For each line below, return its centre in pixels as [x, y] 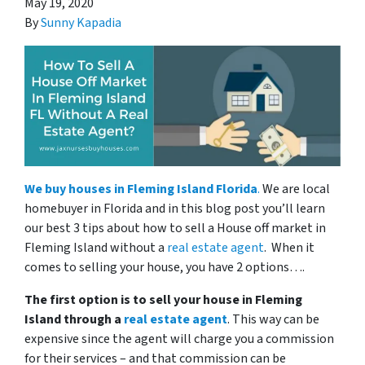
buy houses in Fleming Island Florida [151, 189]
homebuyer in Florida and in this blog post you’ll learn [175, 208]
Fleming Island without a [96, 247]
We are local [295, 189]
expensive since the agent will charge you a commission [179, 339]
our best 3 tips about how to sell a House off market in [175, 228]
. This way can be [273, 319]
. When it [289, 247]
